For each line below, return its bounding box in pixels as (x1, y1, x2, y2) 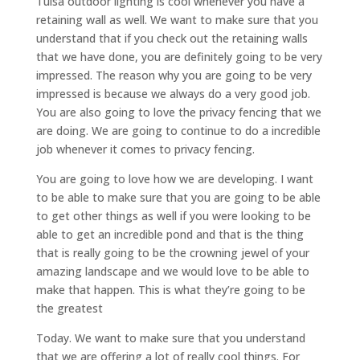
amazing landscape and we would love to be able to (35, 264, 309, 280)
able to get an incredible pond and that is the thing (35, 227, 304, 243)
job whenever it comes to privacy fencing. (35, 141, 255, 157)
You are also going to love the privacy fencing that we (35, 104, 321, 121)
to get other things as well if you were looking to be (35, 208, 311, 224)
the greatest (35, 301, 103, 317)
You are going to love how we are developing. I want (35, 171, 313, 187)
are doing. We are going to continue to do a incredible (35, 123, 321, 139)
